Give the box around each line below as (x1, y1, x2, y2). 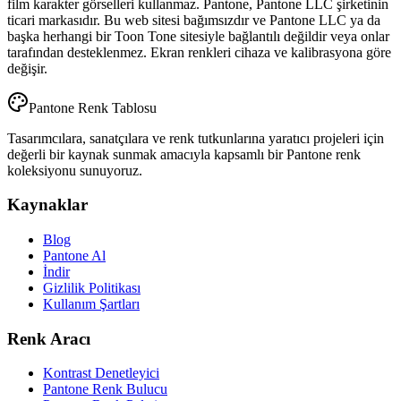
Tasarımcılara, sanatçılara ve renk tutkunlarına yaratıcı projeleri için (7, 130, 384, 146)
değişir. (7, 60, 47, 76)
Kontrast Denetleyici (43, 365, 159, 381)
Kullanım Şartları (43, 296, 140, 312)
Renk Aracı (7, 328, 90, 348)
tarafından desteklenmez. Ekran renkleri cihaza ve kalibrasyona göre (7, 44, 391, 60)
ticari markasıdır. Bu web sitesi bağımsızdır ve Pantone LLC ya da (7, 12, 380, 28)
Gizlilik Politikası (43, 280, 141, 296)
